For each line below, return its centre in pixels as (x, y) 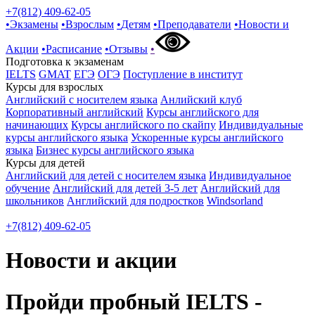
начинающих (37, 125)
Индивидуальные (261, 125)
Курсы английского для (202, 112)
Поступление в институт (183, 74)
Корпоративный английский (75, 112)
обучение (28, 188)
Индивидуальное (250, 175)
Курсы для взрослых (54, 87)
